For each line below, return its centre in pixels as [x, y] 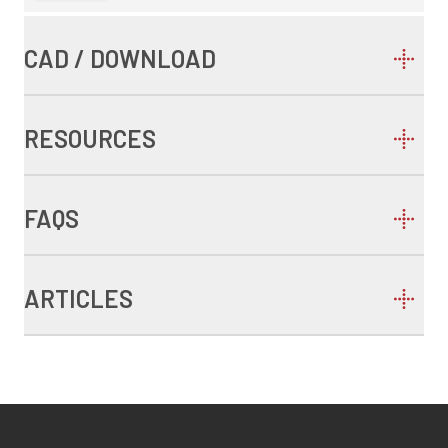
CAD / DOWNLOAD [120, 58]
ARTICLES [78, 298]
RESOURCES [90, 138]
